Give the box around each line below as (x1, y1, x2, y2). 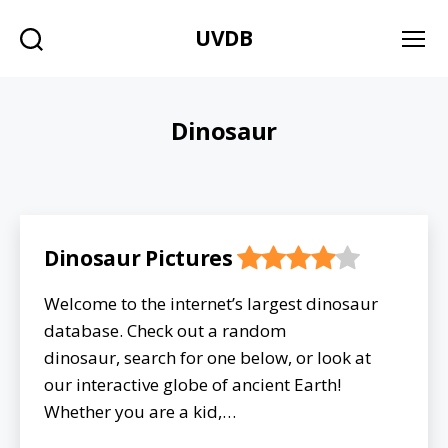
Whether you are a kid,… (44, 400, 236, 423)
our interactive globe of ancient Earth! (44, 373, 341, 396)
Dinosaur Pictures (44, 244, 233, 272)
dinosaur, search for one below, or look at (44, 346, 371, 369)
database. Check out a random (44, 319, 286, 342)
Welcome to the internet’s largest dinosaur (44, 292, 378, 315)
